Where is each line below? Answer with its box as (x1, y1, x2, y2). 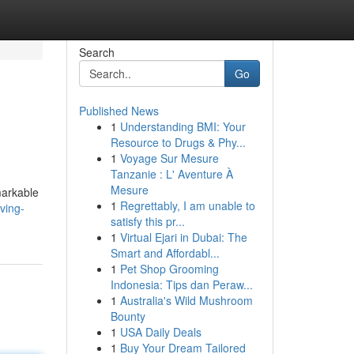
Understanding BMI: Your (119, 119, 246, 134)
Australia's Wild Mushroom (119, 292, 253, 308)
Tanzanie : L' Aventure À (110, 166, 233, 182)
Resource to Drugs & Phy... (110, 134, 246, 150)
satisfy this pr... (110, 213, 185, 229)
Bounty (110, 308, 145, 324)
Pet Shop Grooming (119, 261, 219, 277)
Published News (78, 103, 159, 119)
